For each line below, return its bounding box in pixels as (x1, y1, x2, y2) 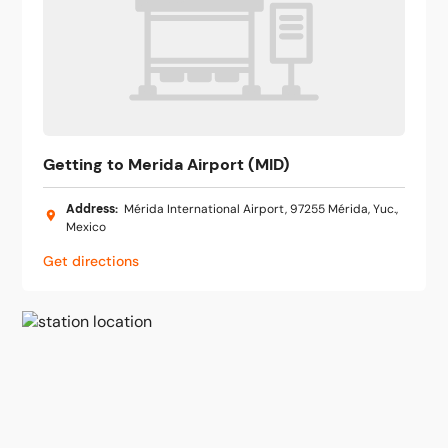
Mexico (66, 219, 106, 235)
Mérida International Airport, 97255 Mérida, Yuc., (124, 201, 398, 217)
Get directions (43, 252, 139, 270)
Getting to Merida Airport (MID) (43, 154, 290, 175)
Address (66, 201, 115, 217)
